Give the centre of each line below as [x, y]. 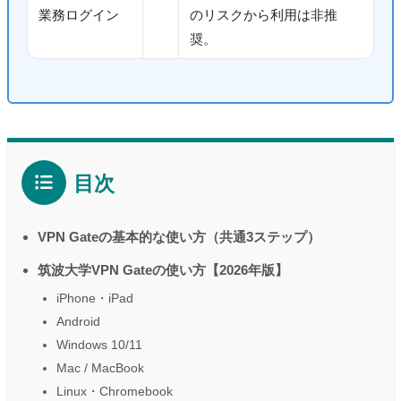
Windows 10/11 [99, 344]
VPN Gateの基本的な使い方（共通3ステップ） [179, 236]
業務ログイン [79, 15]
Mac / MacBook [100, 367]
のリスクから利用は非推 [264, 15]
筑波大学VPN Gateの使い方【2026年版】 [163, 269]
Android [78, 321]
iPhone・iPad [95, 298]
